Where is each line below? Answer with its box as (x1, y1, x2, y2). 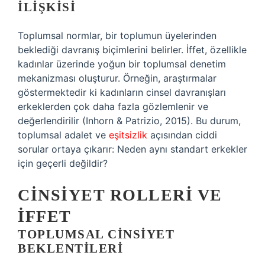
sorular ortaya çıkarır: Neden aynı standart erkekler (18, 143, 247, 155)
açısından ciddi (147, 129, 217, 141)
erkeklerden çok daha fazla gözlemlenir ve (18, 101, 208, 112)
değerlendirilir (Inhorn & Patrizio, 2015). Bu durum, (18, 115, 241, 127)
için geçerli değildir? (18, 157, 108, 169)
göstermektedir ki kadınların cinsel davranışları (18, 86, 226, 98)
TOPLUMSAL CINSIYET (18, 227, 174, 241)
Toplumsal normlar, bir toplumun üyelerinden (18, 30, 216, 41)
